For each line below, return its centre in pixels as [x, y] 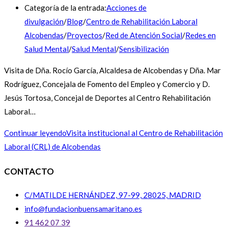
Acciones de [126, 8]
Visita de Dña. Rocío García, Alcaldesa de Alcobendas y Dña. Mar [112, 70]
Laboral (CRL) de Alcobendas [52, 147]
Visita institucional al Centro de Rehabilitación [145, 133]
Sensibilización [144, 49]
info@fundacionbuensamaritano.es [83, 209]
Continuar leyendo [35, 133]
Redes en [201, 35]
